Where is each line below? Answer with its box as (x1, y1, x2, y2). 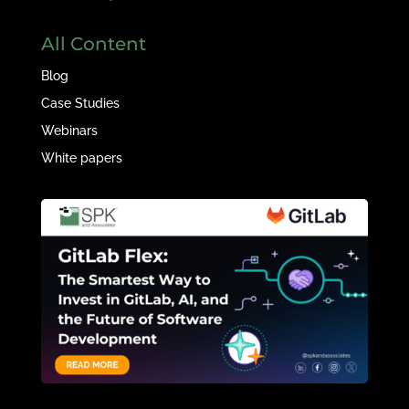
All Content (40, 33, 146, 56)
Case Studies (40, 96, 120, 111)
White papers (40, 151, 122, 166)
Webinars (40, 123, 98, 139)
